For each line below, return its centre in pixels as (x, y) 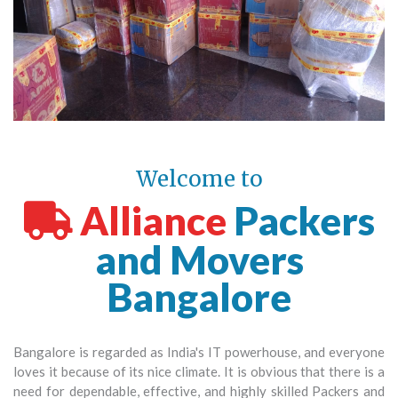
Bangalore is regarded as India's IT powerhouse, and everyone (199, 351)
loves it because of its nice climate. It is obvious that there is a (199, 371)
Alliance (149, 220)
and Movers (199, 259)
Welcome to (199, 179)
